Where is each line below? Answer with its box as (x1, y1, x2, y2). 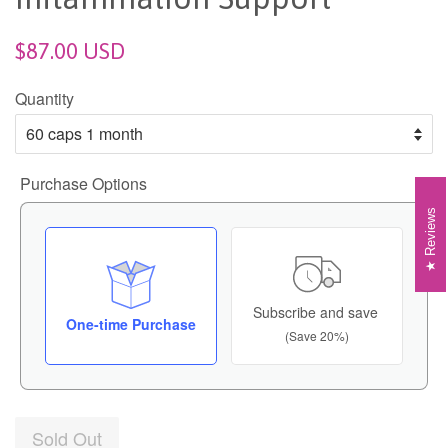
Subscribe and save (252, 302, 378, 323)
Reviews (424, 207, 438, 257)
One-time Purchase (66, 313, 196, 334)
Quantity (15, 87, 74, 111)
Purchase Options (20, 172, 147, 196)
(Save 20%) (320, 327, 349, 345)
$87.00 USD (15, 38, 125, 65)
